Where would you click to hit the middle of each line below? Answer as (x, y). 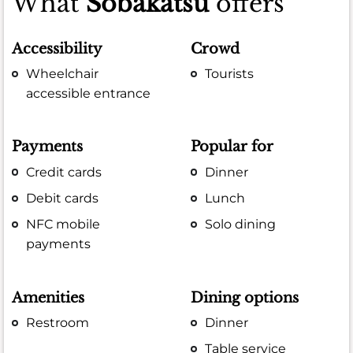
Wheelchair (63, 73)
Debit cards (63, 198)
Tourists (230, 73)
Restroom (58, 322)
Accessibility (57, 48)
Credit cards (64, 172)
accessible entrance (89, 93)
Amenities (48, 297)
